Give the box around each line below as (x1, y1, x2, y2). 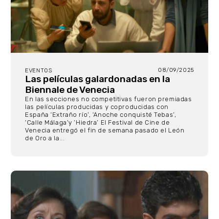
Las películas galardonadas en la (25, 73, 171, 85)
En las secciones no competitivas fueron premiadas (25, 95, 192, 103)
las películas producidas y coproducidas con (25, 103, 169, 111)
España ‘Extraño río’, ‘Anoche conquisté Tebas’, (25, 111, 176, 119)
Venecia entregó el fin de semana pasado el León (25, 127, 185, 134)
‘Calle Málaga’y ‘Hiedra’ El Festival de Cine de (25, 119, 170, 127)
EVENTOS (25, 67, 52, 74)
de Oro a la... (25, 134, 65, 142)
